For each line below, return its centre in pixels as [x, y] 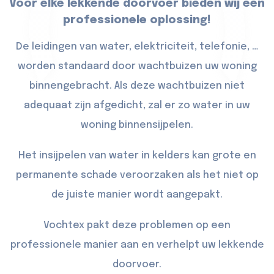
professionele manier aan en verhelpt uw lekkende [137, 245]
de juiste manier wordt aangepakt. [137, 195]
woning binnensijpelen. [137, 125]
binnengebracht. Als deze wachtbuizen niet [137, 86]
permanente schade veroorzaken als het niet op [137, 176]
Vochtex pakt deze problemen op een [137, 226]
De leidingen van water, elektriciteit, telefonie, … [137, 47]
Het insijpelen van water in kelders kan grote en [137, 156]
